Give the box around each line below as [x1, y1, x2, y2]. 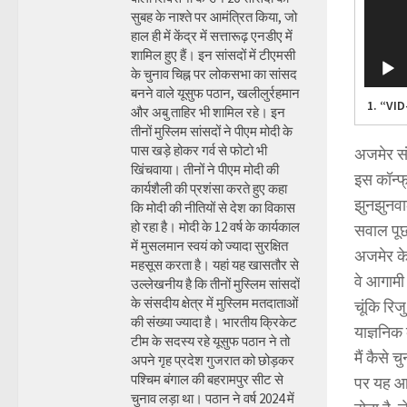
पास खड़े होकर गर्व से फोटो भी [131, 142, 267, 159]
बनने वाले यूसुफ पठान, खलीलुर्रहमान [131, 84, 300, 102]
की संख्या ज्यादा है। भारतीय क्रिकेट [131, 313, 297, 331]
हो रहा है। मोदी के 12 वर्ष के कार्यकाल [131, 218, 300, 235]
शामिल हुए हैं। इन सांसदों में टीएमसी [131, 46, 295, 64]
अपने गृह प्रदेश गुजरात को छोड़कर [131, 352, 294, 369]
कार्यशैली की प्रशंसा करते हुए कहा [131, 180, 287, 197]
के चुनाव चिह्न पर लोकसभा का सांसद [131, 65, 297, 83]
